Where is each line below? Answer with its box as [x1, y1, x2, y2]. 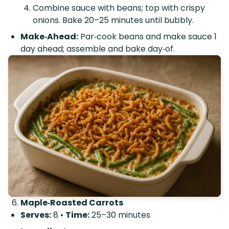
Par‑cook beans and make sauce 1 [78, 30, 217, 42]
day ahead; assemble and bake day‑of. [20, 42, 175, 55]
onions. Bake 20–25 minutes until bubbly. [33, 14, 194, 26]
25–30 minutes [89, 209, 150, 221]
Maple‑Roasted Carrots [20, 197, 123, 209]
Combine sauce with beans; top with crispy [33, 2, 205, 14]
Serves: [20, 209, 51, 221]
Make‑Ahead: [20, 30, 78, 42]
